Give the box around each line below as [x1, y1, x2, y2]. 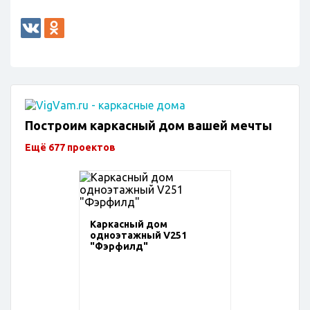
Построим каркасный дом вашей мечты [25, 118, 272, 133]
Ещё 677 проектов [25, 141, 116, 153]
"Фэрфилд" [90, 241, 148, 253]
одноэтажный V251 [90, 230, 187, 241]
